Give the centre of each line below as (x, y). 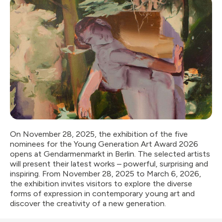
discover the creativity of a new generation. (88, 203)
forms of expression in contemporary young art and (102, 194)
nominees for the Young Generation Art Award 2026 (104, 144)
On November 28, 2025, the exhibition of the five (99, 134)
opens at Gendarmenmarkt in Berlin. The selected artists (110, 154)
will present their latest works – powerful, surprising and (109, 164)
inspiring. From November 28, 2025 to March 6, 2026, (106, 174)
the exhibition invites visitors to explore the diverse (101, 184)
